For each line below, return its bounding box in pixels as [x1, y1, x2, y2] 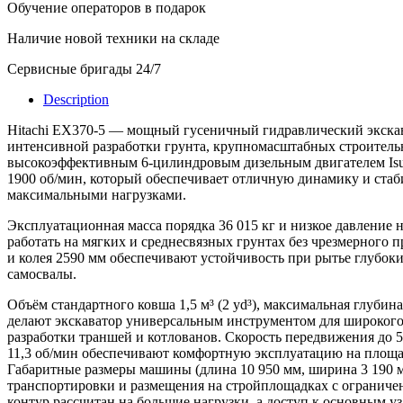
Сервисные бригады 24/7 [7, 61, 161, 77]
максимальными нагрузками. [7, 187, 186, 203]
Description [43, 92, 109, 108]
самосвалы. [7, 266, 76, 282]
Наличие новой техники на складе [7, 31, 219, 47]
